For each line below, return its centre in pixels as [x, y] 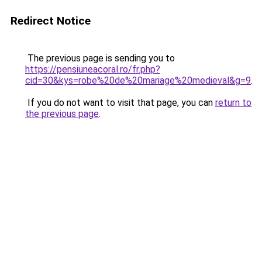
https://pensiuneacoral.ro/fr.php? [93, 69]
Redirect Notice [51, 21]
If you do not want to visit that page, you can [120, 103]
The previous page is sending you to [100, 58]
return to [233, 103]
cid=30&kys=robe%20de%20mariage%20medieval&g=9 [138, 80]
